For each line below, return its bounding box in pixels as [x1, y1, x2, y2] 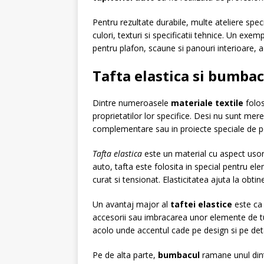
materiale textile [171, 97, 243, 108]
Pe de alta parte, [93, 249, 158, 260]
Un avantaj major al [93, 199, 170, 210]
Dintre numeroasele [93, 97, 171, 108]
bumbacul [158, 249, 200, 260]
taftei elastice [170, 199, 232, 210]
